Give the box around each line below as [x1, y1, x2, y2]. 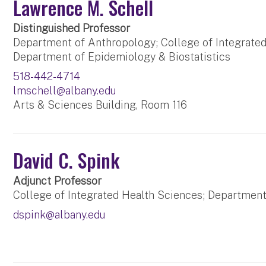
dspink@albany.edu [13, 208, 106, 221]
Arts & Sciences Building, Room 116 [13, 99, 188, 112]
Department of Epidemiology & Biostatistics [13, 50, 231, 64]
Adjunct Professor [13, 175, 102, 188]
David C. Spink [13, 146, 120, 175]
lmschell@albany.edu [13, 84, 116, 97]
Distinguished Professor [13, 22, 131, 35]
